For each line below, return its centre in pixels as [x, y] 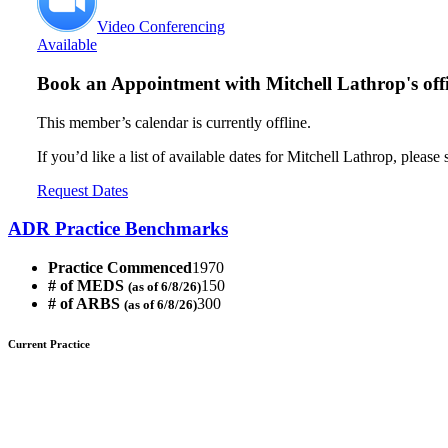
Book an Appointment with [151, 83]
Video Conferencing [161, 27]
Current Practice [49, 344]
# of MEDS [88, 286]
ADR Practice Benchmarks [118, 229]
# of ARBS [86, 304]
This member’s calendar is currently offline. [174, 122]
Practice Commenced [120, 268]
